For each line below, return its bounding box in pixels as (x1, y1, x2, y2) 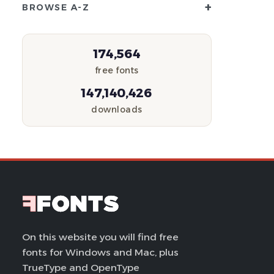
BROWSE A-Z (22, 2, 89, 12)
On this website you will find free (22, 231, 179, 243)
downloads (91, 105, 143, 114)
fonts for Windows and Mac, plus (22, 246, 179, 258)
